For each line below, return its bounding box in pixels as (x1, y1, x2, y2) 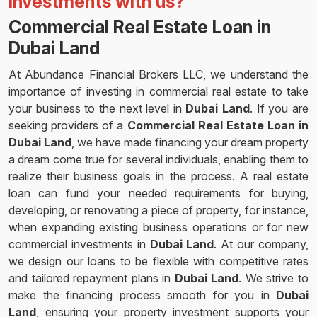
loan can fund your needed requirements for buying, (8, 186, 309, 200)
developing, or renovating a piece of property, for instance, (8, 203, 309, 217)
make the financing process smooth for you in (8, 288, 276, 302)
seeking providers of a (8, 118, 127, 132)
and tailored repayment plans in (8, 271, 175, 285)
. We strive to (238, 271, 309, 285)
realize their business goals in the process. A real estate (8, 169, 309, 183)
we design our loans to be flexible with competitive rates (8, 254, 309, 268)
